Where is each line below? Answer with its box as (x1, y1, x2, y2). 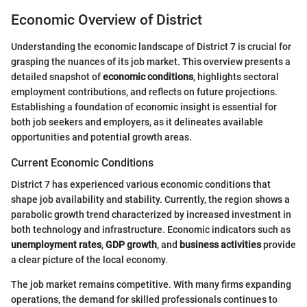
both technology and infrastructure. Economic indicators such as (11, 223, 291, 235)
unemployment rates (11, 238, 101, 250)
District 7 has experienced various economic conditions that (11, 178, 271, 190)
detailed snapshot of (11, 71, 103, 82)
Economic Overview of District (11, 12, 202, 29)
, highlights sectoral (193, 71, 279, 82)
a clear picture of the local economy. (11, 254, 168, 265)
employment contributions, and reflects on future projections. (11, 86, 278, 97)
